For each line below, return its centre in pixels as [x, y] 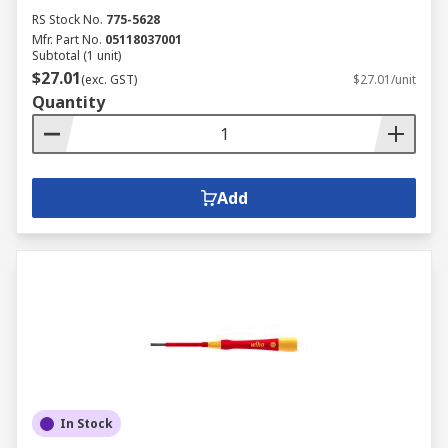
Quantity [68, 102]
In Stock [86, 423]
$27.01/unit [384, 79]
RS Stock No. [67, 19]
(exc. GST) [109, 79]
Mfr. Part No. [67, 39]
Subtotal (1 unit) [76, 55]
